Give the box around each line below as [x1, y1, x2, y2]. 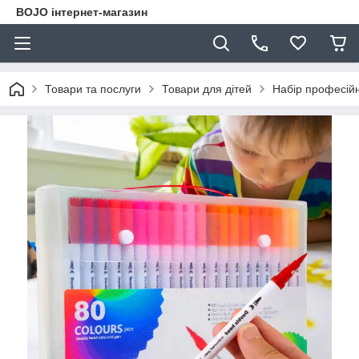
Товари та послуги [45, 83, 141, 95]
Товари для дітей [162, 83, 252, 95]
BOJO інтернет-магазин [16, 6, 147, 18]
